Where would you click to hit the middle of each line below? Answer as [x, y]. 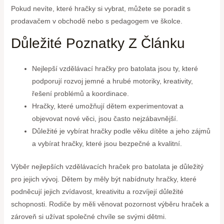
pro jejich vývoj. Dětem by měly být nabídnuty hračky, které [103, 179]
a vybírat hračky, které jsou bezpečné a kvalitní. [107, 144]
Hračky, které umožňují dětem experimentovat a [107, 106]
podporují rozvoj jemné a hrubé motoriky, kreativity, [112, 81]
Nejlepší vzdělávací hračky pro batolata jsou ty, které [115, 69]
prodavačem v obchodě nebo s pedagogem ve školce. [96, 21]
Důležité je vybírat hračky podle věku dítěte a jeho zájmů [121, 131]
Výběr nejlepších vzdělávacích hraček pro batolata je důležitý [107, 167]
